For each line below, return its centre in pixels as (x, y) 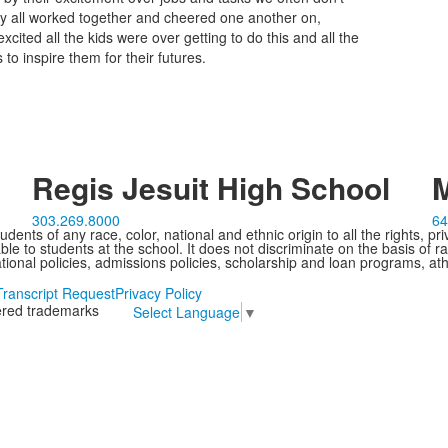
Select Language (186, 311)
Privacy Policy (158, 292)
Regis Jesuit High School (210, 187)
